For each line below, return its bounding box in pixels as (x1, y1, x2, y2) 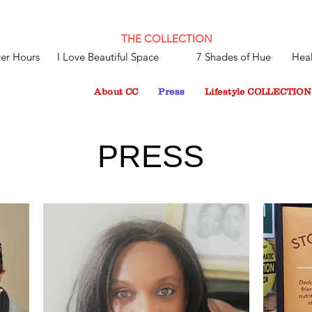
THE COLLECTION (121, 32, 212, 45)
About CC (94, 86, 139, 97)
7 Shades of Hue (196, 50, 271, 63)
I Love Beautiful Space (57, 50, 159, 63)
